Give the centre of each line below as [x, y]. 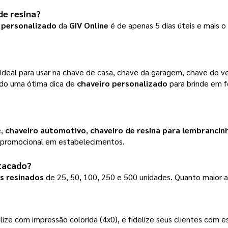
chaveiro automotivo [46, 130]
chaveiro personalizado [122, 83]
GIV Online [89, 25]
